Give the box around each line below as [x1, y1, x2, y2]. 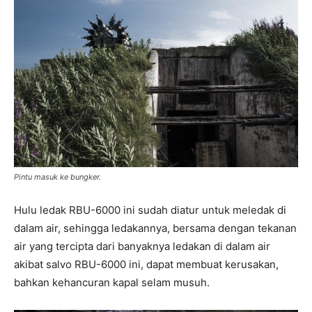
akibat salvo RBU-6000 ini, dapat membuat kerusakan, [14, 257, 279, 271]
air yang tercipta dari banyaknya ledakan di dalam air [14, 239, 270, 253]
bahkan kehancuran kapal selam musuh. [14, 275, 210, 289]
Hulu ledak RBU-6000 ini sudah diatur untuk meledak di [14, 203, 286, 217]
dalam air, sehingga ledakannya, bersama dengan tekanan [14, 221, 297, 235]
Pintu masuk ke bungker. [14, 171, 101, 182]
